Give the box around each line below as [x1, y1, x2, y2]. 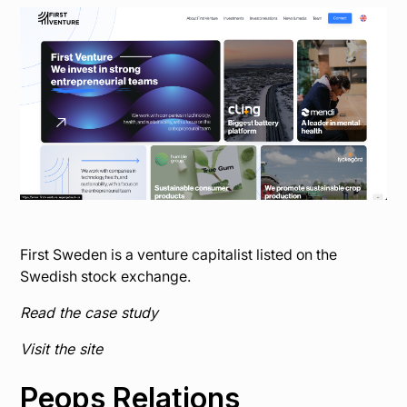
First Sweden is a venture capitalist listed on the [20, 245, 338, 264]
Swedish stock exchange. [20, 267, 192, 286]
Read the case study [20, 303, 159, 323]
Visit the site [20, 340, 104, 359]
